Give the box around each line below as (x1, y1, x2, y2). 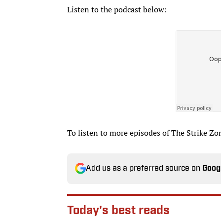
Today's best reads (67, 205, 170, 217)
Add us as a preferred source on (86, 164, 202, 173)
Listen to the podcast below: (67, 3, 167, 15)
